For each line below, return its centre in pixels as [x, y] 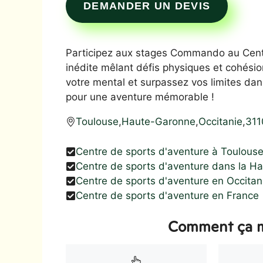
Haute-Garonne [159, 122]
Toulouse [97, 122]
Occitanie [220, 122]
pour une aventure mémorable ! [140, 97]
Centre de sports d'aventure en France [167, 195]
